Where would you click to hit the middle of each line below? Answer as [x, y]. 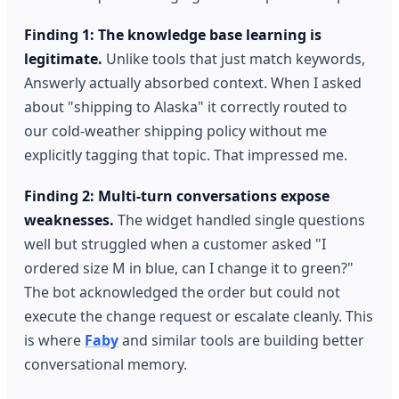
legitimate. [64, 59]
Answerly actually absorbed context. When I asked [193, 83]
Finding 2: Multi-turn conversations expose [177, 195]
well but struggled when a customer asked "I [175, 244]
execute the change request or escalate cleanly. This [199, 316]
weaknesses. [69, 220]
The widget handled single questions [240, 220]
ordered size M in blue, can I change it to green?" [189, 268]
